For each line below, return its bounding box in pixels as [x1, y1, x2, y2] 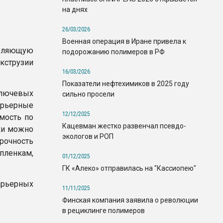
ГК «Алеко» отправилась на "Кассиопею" [62, 164, 196, 172]
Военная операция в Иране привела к [62, 37, 186, 45]
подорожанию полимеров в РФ [62, 47, 165, 56]
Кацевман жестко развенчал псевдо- [62, 121, 186, 130]
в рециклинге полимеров [62, 206, 145, 215]
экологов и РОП [62, 132, 113, 140]
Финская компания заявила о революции [62, 196, 198, 204]
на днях [62, 5, 88, 13]
